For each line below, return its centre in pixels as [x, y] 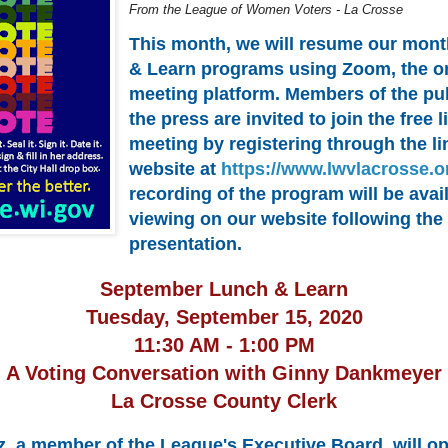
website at [175, 169]
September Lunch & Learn [224, 289]
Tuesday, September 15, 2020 [224, 317]
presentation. [186, 244]
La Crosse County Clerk [224, 401]
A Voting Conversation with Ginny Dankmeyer [224, 373]
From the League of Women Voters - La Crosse [266, 10]
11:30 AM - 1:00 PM [224, 345]
